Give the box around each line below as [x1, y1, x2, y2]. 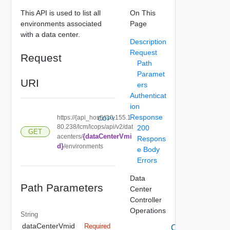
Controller [129, 195, 162, 204]
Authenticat [129, 91, 166, 100]
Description [129, 37, 166, 46]
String [20, 210, 38, 218]
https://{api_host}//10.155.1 [56, 113, 131, 121]
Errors [137, 156, 157, 164]
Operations [129, 206, 166, 215]
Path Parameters [20, 181, 103, 194]
